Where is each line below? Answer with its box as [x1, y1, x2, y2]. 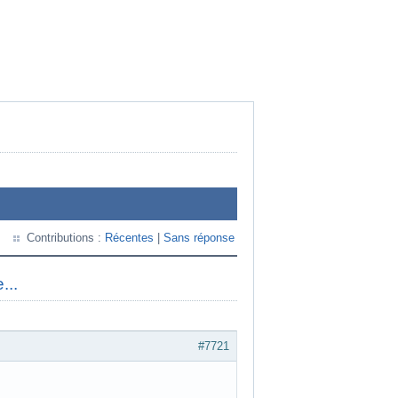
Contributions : [27, 231, 105, 244]
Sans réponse [163, 231, 235, 244]
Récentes [105, 231, 154, 244]
